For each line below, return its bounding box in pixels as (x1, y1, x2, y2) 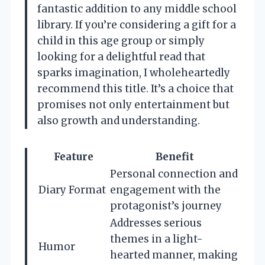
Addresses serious (110, 216, 202, 230)
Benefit (155, 150, 194, 164)
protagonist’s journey (110, 199, 222, 213)
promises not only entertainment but (37, 98, 230, 112)
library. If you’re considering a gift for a (37, 18, 236, 32)
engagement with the (110, 183, 221, 197)
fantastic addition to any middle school (37, 2, 237, 16)
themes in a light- (110, 232, 203, 246)
